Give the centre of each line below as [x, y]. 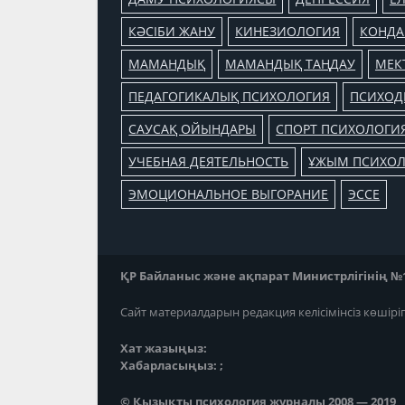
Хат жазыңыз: [164, 348]
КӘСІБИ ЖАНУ [172, 31]
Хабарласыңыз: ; [172, 365]
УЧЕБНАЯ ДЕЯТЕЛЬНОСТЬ [209, 161]
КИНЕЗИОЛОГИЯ [288, 31]
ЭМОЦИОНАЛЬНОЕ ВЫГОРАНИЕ [229, 193]
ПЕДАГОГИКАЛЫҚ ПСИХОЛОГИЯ [230, 96]
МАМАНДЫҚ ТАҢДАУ [291, 63]
